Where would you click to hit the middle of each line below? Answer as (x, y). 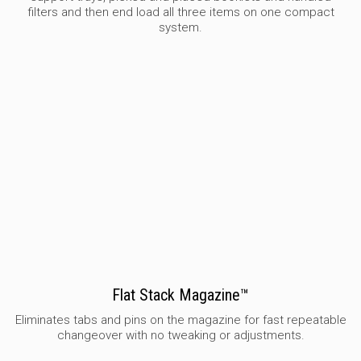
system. (180, 28)
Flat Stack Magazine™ (180, 295)
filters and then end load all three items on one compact (180, 12)
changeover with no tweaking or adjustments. (180, 336)
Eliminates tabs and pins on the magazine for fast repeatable (180, 320)
